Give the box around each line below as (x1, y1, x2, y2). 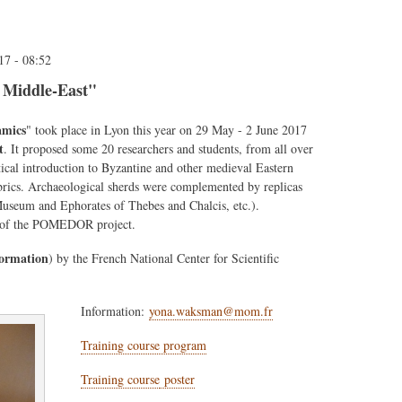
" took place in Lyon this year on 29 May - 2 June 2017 (26, 121, 308, 139)
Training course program (81, 336, 207, 354)
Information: (81, 301, 150, 319)
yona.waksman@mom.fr (149, 301, 274, 319)
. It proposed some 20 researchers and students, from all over (4, 140, 314, 158)
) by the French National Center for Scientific (48, 249, 280, 267)
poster (160, 370, 196, 388)
